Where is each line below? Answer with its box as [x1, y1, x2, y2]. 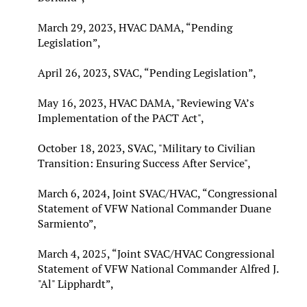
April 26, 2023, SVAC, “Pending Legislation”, [38, 65, 256, 80]
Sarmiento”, [38, 216, 97, 231]
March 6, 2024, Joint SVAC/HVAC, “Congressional [38, 186, 278, 201]
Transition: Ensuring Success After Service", [38, 156, 251, 171]
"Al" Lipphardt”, [38, 276, 114, 291]
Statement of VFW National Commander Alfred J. [38, 261, 278, 276]
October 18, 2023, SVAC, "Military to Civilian [38, 140, 256, 156]
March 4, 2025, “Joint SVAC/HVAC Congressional [38, 246, 275, 261]
